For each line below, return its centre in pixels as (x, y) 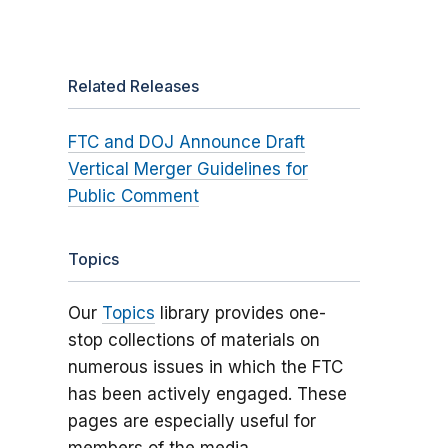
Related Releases (133, 86)
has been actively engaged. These (207, 394)
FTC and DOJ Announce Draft (186, 142)
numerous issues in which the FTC (205, 367)
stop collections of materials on (193, 340)
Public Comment (133, 196)
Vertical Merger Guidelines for (187, 169)
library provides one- (240, 313)
